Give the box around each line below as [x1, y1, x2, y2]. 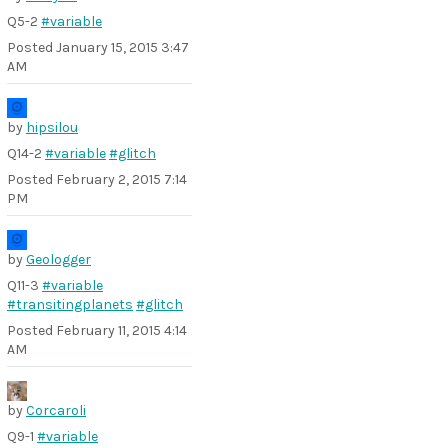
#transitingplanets [7, 296, 133, 313]
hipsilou [26, 119, 78, 136]
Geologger [26, 251, 91, 268]
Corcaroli [26, 402, 86, 419]
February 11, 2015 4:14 [56, 322, 187, 339]
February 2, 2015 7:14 [56, 171, 187, 188]
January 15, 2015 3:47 [56, 39, 189, 56]
